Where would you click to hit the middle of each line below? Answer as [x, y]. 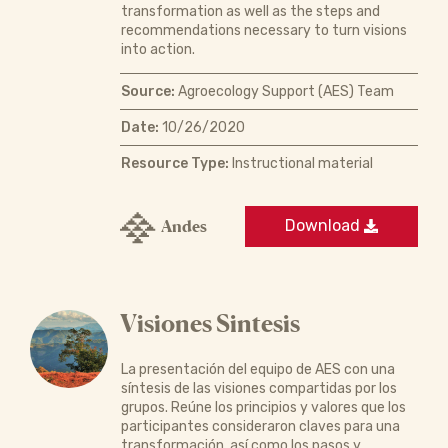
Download [324, 226]
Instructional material [300, 163]
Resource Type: [174, 163]
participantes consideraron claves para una [260, 426]
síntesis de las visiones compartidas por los [258, 388]
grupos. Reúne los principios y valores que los [263, 407]
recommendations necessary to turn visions [263, 30]
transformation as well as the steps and [250, 11]
